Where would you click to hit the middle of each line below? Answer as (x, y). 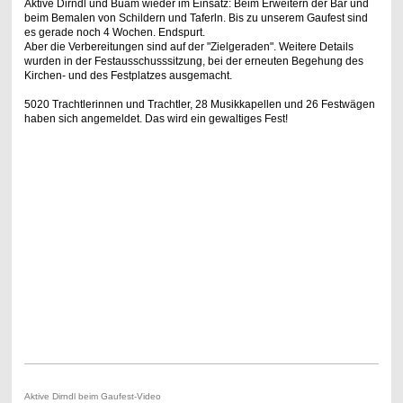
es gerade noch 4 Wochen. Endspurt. (114, 33)
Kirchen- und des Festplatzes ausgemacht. (128, 76)
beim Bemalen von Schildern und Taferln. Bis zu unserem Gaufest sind (196, 18)
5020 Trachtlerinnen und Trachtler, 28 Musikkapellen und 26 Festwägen (199, 105)
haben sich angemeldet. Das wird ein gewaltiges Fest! (156, 119)
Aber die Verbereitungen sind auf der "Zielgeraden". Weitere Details (188, 47)
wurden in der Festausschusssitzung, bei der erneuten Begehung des (193, 62)
